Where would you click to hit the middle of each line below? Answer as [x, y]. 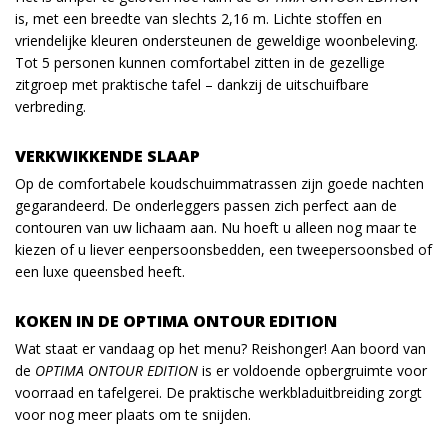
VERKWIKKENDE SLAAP [107, 156]
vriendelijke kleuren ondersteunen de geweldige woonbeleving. [216, 41]
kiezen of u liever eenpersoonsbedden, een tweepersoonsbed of [223, 250]
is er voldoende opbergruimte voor [312, 371]
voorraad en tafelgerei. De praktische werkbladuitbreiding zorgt [218, 393]
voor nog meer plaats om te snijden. [133, 415]
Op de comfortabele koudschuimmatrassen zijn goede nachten [219, 184]
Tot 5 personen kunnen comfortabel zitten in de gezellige [200, 63]
